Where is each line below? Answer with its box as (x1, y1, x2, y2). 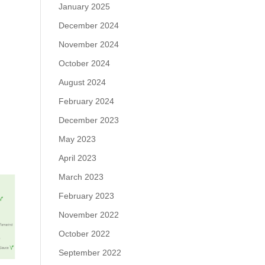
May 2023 (58, 134, 96, 144)
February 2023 (58, 191, 114, 201)
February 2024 (58, 96, 114, 106)
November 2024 (58, 40, 119, 49)
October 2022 (58, 229, 110, 238)
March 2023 (58, 172, 104, 182)
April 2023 (58, 153, 96, 163)
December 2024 (58, 21, 119, 30)
